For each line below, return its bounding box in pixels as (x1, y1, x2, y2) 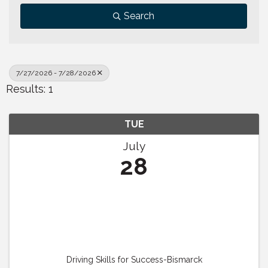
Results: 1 (6, 83, 53, 96)
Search (124, 10, 154, 22)
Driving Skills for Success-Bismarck (66, 255, 202, 265)
